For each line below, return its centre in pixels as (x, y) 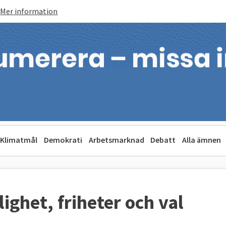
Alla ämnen (202, 140)
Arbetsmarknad (116, 140)
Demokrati (63, 140)
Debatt (163, 140)
